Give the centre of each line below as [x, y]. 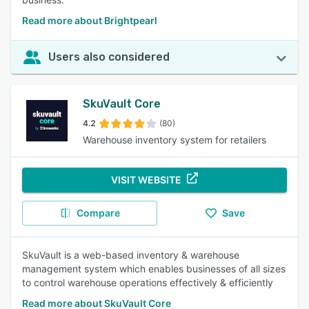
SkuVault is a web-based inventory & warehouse [131, 255]
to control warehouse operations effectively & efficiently [148, 282]
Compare [98, 213]
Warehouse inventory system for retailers [175, 140]
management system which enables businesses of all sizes [154, 269]
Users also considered [109, 57]
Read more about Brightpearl [90, 20]
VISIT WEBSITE [146, 180]
